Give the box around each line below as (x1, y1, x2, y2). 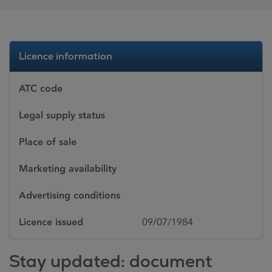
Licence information (19, 50, 112, 63)
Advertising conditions (19, 189, 120, 201)
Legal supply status (19, 109, 105, 121)
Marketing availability (19, 163, 117, 174)
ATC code (19, 83, 63, 94)
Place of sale (19, 136, 76, 148)
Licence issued (19, 216, 83, 228)
